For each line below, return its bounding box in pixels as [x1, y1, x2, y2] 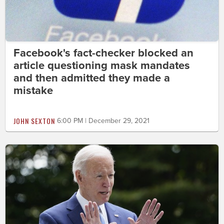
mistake [13, 83, 53, 97]
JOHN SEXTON [13, 115, 55, 126]
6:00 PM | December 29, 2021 [57, 116, 149, 125]
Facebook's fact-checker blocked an [13, 46, 193, 59]
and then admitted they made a [13, 71, 170, 84]
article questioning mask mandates [13, 58, 190, 72]
